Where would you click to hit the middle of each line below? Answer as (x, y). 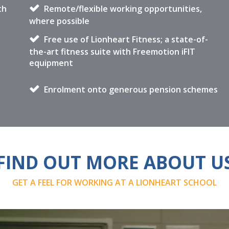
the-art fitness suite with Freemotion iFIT (112, 52)
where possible (60, 21)
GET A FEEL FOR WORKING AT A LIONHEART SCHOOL (114, 182)
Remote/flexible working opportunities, (122, 9)
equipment (51, 63)
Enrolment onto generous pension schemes (130, 89)
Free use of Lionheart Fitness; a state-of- (125, 39)
